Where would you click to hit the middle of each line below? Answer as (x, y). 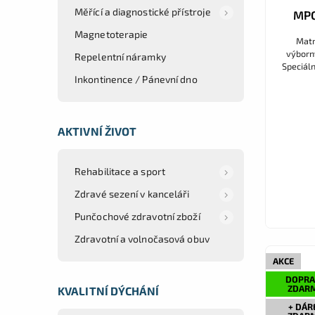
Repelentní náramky (120, 56)
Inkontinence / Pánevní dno (136, 79)
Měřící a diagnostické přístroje (143, 11)
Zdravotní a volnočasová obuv (142, 238)
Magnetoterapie (111, 34)
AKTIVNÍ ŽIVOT (97, 131)
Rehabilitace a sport (120, 171)
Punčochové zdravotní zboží (137, 216)
